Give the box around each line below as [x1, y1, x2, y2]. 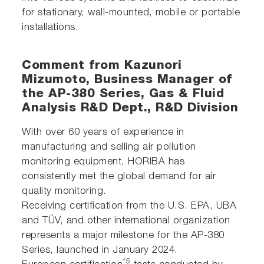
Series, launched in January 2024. [22, 245, 181, 256]
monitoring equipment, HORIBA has [22, 157, 185, 167]
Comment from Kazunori [22, 60, 182, 72]
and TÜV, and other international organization [22, 216, 230, 226]
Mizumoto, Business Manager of [22, 74, 232, 87]
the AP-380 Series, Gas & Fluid [22, 88, 225, 101]
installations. [22, 22, 79, 33]
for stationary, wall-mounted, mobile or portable [22, 8, 240, 18]
